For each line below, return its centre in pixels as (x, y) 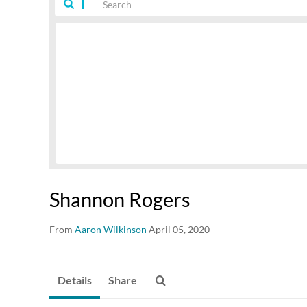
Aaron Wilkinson (111, 229)
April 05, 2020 (179, 229)
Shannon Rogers (120, 199)
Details (75, 280)
